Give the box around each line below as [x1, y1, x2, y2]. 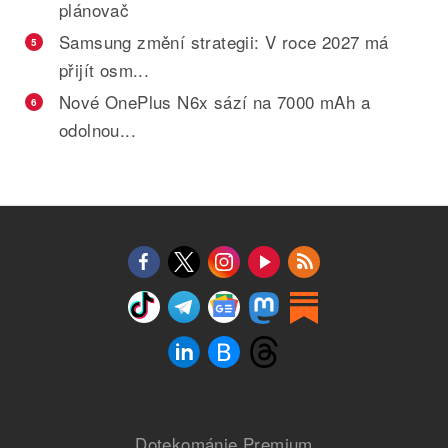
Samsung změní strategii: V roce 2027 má [59, 28, 389, 54]
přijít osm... [59, 56, 150, 82]
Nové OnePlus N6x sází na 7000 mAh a [59, 88, 370, 114]
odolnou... [59, 116, 137, 142]
